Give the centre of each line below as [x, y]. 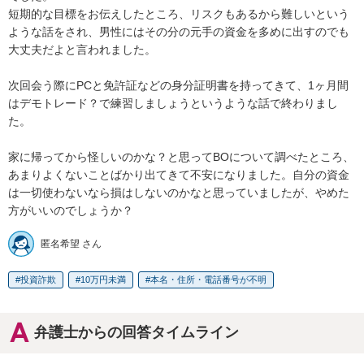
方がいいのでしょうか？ [71, 211]
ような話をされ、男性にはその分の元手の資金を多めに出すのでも [179, 32]
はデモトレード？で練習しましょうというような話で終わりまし [173, 104]
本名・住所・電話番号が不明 [208, 280]
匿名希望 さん [71, 244]
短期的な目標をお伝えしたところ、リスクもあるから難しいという [179, 14]
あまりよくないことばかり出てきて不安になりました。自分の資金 [179, 175]
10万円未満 [103, 280]
